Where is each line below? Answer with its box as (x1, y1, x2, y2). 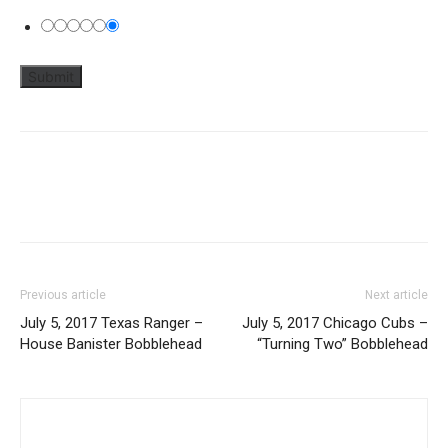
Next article (365, 287, 428, 302)
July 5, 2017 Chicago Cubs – (242, 313, 428, 332)
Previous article (20, 287, 106, 302)
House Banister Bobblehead (20, 334, 202, 353)
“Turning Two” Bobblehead (257, 334, 428, 353)
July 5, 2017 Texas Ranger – (20, 313, 203, 332)
